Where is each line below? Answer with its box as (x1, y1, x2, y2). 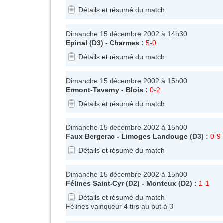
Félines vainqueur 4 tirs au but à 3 (66, 202, 173, 210)
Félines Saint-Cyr (66, 179, 124, 187)
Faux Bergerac (66, 132, 115, 140)
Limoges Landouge (121, 132, 188, 140)
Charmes (110, 38, 139, 47)
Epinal (66, 38, 87, 47)
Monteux (146, 179, 176, 187)
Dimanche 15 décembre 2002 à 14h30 (66, 29, 187, 38)
